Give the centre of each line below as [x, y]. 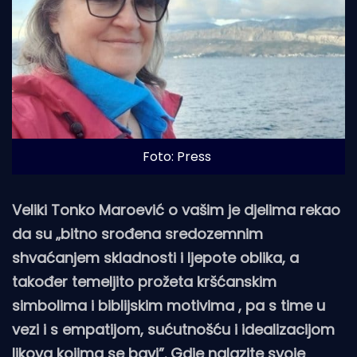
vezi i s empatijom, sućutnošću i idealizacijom [173, 329]
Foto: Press [177, 156]
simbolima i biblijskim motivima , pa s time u [169, 305]
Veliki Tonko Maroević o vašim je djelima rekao [176, 210]
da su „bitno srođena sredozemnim [137, 233]
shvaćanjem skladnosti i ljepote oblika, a [155, 257]
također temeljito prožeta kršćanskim [144, 281]
